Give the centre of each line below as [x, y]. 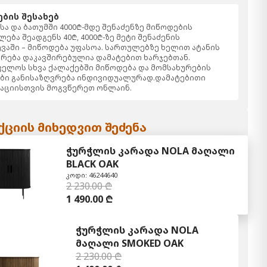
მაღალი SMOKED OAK [130, 243]
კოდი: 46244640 [92, 175]
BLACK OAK [92, 164]
